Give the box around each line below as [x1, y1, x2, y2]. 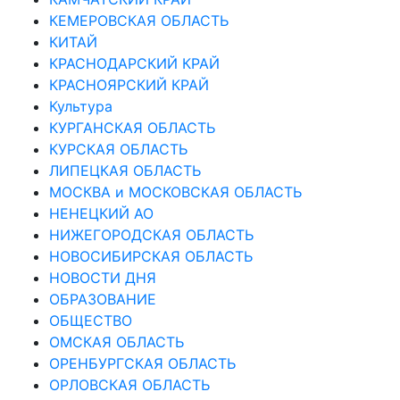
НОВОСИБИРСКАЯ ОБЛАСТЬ [49, 246, 253, 265]
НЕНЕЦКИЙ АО [49, 204, 154, 222]
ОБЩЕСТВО [49, 311, 132, 329]
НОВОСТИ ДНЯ [49, 268, 156, 287]
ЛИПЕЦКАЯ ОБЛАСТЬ [49, 161, 201, 179]
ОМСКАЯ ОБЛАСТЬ [49, 332, 184, 351]
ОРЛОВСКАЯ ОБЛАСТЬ [49, 375, 210, 394]
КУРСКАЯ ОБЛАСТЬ [49, 139, 187, 158]
